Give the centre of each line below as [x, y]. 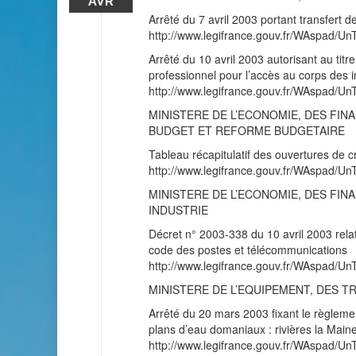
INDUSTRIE [178, 210]
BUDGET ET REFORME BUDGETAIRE [247, 130]
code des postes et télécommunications [248, 250]
